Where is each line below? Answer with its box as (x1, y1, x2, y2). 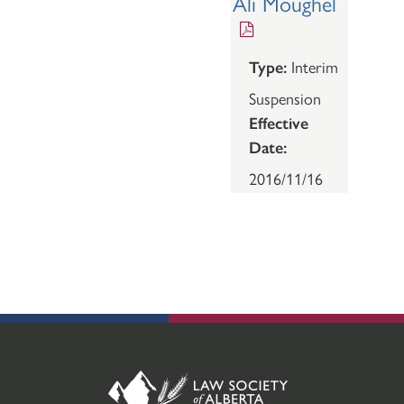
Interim (287, 55, 339, 78)
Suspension (249, 87, 322, 110)
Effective (249, 111, 309, 134)
